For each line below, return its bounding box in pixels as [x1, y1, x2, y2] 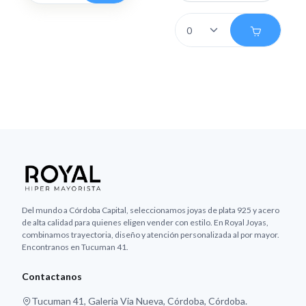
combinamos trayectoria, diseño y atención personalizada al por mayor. [22, 229, 279, 240]
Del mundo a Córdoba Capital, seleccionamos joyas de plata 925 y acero [22, 204, 279, 215]
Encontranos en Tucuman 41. [22, 241, 128, 252]
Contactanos [22, 270, 82, 282]
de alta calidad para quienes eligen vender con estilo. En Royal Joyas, [22, 217, 268, 227]
